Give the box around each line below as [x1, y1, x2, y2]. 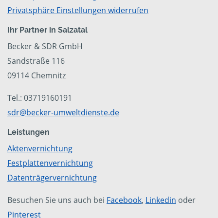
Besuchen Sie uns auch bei [7, 195, 107, 206]
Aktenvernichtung [7, 143, 73, 154]
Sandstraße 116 [7, 55, 65, 67]
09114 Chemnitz [7, 70, 66, 81]
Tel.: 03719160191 [7, 92, 72, 104]
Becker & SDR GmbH [7, 41, 83, 52]
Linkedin [145, 195, 176, 206]
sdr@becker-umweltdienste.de [7, 107, 119, 118]
